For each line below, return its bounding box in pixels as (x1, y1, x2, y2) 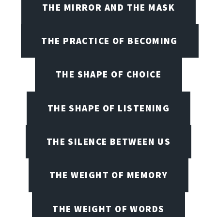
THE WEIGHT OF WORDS (52, 202, 165, 215)
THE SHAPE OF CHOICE (55, 68, 162, 80)
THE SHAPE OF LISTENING (47, 102, 170, 114)
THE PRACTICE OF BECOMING (41, 34, 178, 46)
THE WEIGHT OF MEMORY (49, 169, 168, 181)
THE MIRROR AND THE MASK (42, 1, 175, 13)
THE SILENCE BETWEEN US (46, 135, 171, 147)
